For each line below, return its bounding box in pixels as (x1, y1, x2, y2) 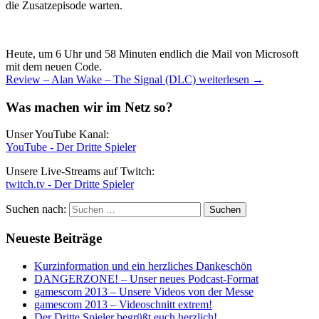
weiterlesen (196, 73, 252, 86)
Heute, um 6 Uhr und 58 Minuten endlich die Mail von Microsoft (6, 48, 298, 61)
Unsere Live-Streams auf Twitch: (6, 165, 155, 178)
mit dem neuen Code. (6, 61, 102, 73)
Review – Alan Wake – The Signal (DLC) (6, 73, 196, 86)
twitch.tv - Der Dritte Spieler (6, 178, 134, 191)
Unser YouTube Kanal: (6, 128, 109, 141)
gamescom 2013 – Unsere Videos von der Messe (34, 285, 253, 298)
